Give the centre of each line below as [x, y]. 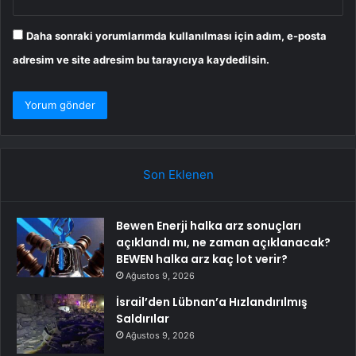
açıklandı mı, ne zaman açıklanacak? [223, 242]
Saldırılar [143, 318]
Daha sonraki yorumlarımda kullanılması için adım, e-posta [176, 35]
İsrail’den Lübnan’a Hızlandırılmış [212, 302]
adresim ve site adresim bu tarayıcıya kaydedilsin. [141, 59]
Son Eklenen [178, 174]
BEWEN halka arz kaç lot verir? [202, 259]
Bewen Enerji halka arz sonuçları [209, 225]
